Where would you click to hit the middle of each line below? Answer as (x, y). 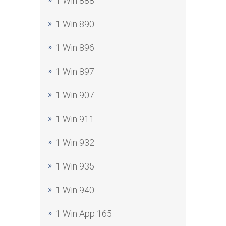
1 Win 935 (75, 166)
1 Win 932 (75, 143)
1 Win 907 (75, 95)
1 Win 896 (75, 48)
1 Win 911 (75, 119)
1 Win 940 (75, 190)
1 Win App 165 (84, 214)
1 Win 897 (75, 71)
